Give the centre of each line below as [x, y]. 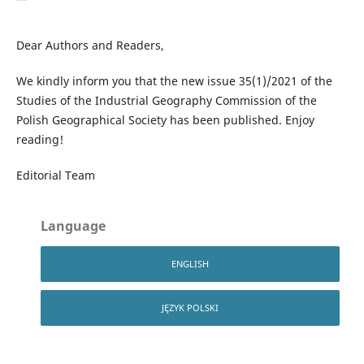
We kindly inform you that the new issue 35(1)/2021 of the [174, 80]
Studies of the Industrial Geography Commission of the [166, 100]
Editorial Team [55, 175]
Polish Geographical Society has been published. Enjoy [165, 119]
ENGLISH [190, 263]
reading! [41, 139]
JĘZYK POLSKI [190, 307]
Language [74, 225]
